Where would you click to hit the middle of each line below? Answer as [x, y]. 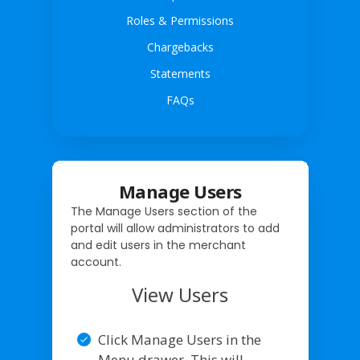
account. [96, 262]
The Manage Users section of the [164, 211]
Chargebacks [180, 47]
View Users [180, 294]
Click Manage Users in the [179, 339]
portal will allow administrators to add [175, 228]
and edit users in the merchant [158, 245]
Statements [180, 73]
